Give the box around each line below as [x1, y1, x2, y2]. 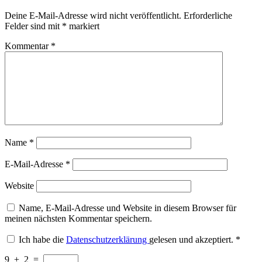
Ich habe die [19, 234, 66, 244]
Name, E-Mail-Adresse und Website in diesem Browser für [19, 202, 236, 213]
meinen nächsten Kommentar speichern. [5, 213, 152, 223]
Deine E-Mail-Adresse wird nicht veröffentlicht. [5, 10, 181, 20]
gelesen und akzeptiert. [149, 234, 233, 244]
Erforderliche [184, 10, 232, 20]
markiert [67, 20, 99, 31]
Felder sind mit [5, 20, 62, 31]
